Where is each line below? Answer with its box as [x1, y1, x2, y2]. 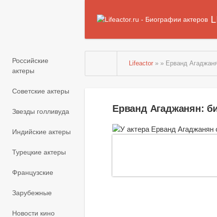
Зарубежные [12, 189, 52, 197]
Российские [12, 57, 48, 65]
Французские [12, 169, 53, 177]
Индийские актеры [12, 128, 71, 136]
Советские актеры [12, 87, 69, 95]
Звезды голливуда [12, 108, 69, 116]
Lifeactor [129, 60, 154, 67]
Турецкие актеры [12, 148, 66, 156]
